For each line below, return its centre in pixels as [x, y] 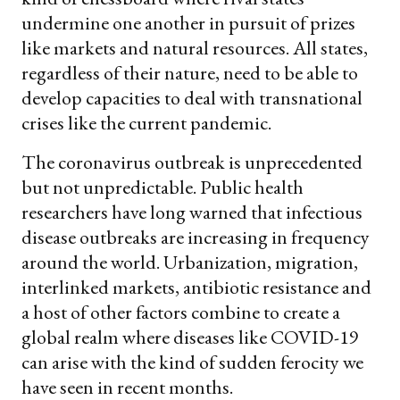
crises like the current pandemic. [146, 122]
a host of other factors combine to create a [181, 312]
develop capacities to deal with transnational [192, 97]
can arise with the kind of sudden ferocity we [192, 362]
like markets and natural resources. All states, [195, 47]
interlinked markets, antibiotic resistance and [196, 287]
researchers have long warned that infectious [192, 212]
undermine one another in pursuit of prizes [188, 22]
